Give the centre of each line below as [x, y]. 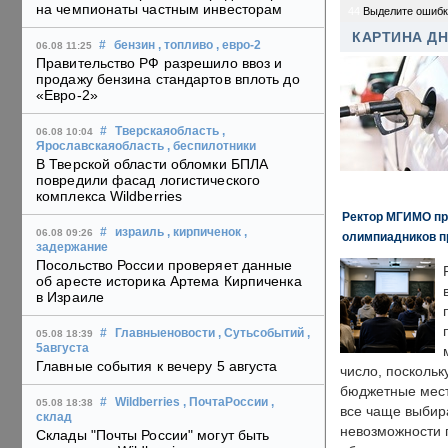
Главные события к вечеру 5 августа [157, 366]
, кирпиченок [204, 232]
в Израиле [70, 297]
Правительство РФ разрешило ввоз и [159, 63]
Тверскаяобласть [167, 131]
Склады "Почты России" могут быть [153, 435]
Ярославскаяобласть [100, 146]
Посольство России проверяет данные [164, 265]
